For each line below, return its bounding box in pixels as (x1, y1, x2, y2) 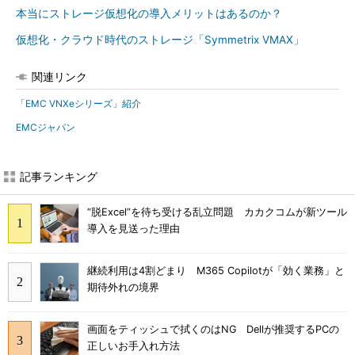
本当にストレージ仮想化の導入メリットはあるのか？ (16, 7, 282, 20)
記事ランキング (20, 170, 97, 183)
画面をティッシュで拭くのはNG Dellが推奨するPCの (87, 323, 339, 335)
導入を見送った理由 (87, 223, 180, 235)
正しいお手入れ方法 (87, 339, 180, 352)
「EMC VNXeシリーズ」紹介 (16, 97, 141, 109)
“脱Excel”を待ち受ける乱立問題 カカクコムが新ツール (87, 206, 347, 219)
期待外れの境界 (87, 281, 159, 294)
